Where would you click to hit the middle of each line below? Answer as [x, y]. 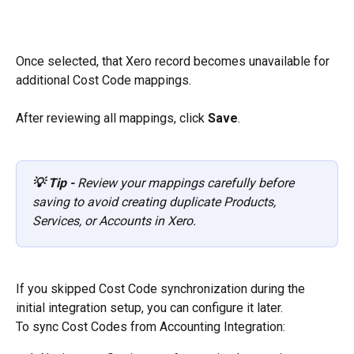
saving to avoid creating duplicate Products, [156, 202]
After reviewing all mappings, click [112, 119]
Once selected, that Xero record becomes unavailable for [174, 61]
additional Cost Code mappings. [104, 80]
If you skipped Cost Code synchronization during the [162, 288]
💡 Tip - [53, 183]
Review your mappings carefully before [186, 183]
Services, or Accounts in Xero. [114, 221]
